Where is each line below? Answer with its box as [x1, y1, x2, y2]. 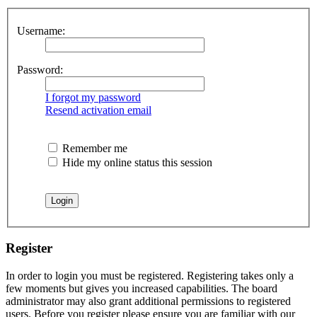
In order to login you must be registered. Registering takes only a [6, 270, 294, 282]
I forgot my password [45, 91, 141, 103]
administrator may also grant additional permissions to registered [6, 295, 291, 308]
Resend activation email [45, 103, 151, 116]
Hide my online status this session [59, 156, 212, 168]
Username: [17, 24, 65, 37]
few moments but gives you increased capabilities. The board [6, 282, 277, 295]
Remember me [59, 142, 127, 154]
